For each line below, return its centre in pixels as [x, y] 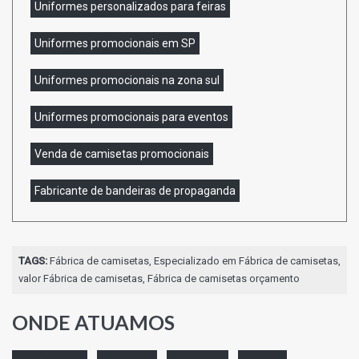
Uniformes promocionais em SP [115, 43]
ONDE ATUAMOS [93, 322]
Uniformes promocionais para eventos [131, 117]
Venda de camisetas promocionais [122, 154]
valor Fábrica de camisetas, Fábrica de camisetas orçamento [159, 278]
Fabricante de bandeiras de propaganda [135, 191]
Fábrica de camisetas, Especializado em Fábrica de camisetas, [194, 261]
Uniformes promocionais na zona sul [127, 80]
